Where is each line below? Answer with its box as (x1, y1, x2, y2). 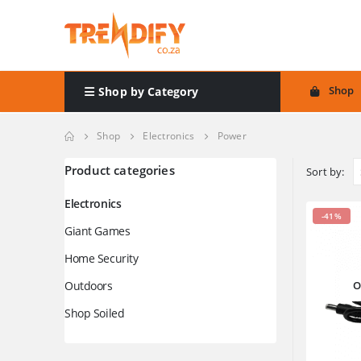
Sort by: (306, 164, 345, 180)
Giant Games (64, 223, 131, 239)
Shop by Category (98, 83, 199, 99)
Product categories (64, 162, 175, 179)
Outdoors (64, 278, 113, 294)
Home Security (64, 251, 139, 267)
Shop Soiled (64, 305, 125, 322)
